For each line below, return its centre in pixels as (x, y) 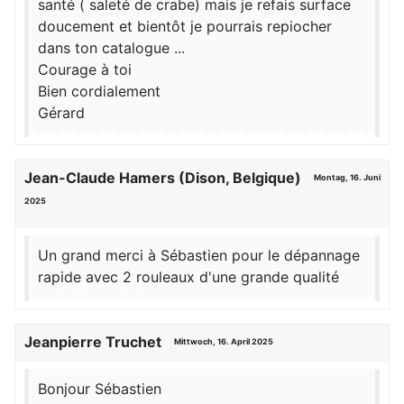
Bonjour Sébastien (100, 388)
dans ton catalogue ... (111, 48)
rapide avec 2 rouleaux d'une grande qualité (188, 276)
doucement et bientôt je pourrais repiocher (185, 27)
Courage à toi (85, 70)
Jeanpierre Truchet (95, 341)
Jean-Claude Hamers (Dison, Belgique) (165, 177)
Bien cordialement (99, 92)
